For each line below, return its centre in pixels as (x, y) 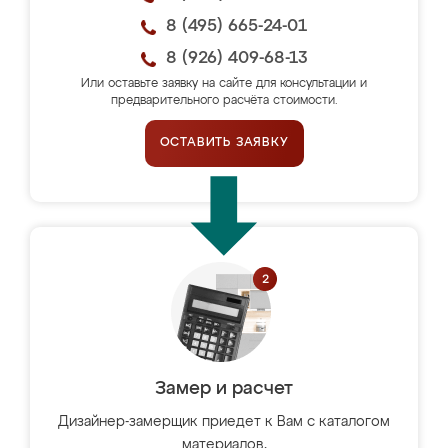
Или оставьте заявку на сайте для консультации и (224, 84)
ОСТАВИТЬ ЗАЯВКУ (224, 143)
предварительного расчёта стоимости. (224, 101)
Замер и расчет (224, 389)
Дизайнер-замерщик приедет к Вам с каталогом (224, 422)
